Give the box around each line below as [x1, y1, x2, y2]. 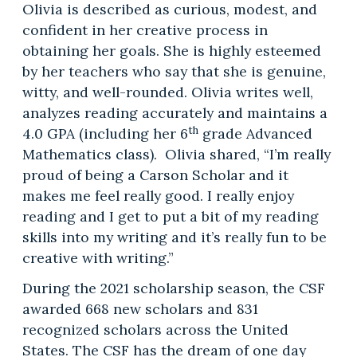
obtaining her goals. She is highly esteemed [22, 41, 321, 61]
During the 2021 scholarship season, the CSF [22, 279, 325, 298]
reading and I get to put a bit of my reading [22, 207, 319, 226]
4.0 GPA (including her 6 [22, 124, 188, 143]
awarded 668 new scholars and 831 [22, 300, 258, 319]
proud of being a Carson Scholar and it [22, 166, 288, 185]
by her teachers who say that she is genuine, [22, 62, 326, 81]
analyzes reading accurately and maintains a [22, 104, 328, 123]
